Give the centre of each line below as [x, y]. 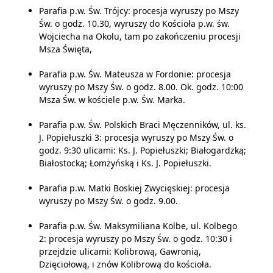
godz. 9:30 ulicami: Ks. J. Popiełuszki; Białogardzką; [143, 150]
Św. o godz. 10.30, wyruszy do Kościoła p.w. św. [134, 23]
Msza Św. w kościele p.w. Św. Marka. [112, 100]
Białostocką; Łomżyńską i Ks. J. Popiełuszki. [125, 163]
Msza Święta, [66, 49]
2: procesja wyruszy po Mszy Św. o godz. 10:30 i [136, 239]
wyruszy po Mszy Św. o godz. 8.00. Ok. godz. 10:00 [141, 87]
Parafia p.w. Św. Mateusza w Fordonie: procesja [135, 74]
